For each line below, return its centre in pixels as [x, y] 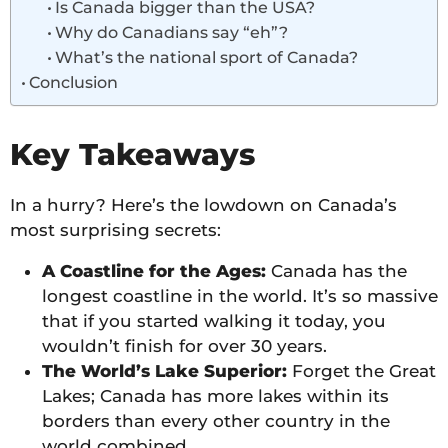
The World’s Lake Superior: [164, 370]
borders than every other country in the [215, 420]
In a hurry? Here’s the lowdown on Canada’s [203, 204]
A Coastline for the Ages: [153, 270]
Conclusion [74, 81]
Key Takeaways [132, 154]
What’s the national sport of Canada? [206, 56]
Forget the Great [361, 370]
